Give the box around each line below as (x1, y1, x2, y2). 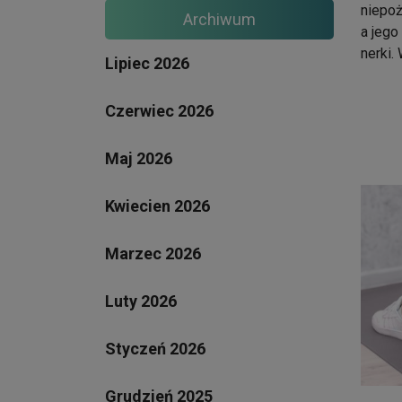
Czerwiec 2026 (105, 100, 214, 120)
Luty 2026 (105, 291, 177, 310)
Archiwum (183, 9, 256, 29)
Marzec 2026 (105, 243, 201, 263)
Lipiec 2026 (105, 53, 189, 73)
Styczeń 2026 (105, 338, 205, 358)
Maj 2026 (105, 148, 172, 168)
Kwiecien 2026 (105, 196, 210, 215)
